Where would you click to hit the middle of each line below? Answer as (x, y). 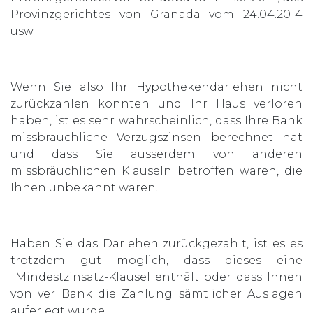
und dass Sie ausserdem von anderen (156, 154)
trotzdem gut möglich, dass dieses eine (156, 260)
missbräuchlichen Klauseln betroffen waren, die (156, 170)
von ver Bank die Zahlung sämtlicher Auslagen (156, 293)
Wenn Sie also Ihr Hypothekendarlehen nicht (156, 87)
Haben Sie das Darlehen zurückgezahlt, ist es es (156, 243)
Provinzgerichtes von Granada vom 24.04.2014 (156, 14)
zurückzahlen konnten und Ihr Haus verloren (156, 103)
